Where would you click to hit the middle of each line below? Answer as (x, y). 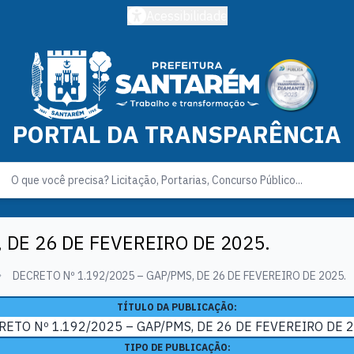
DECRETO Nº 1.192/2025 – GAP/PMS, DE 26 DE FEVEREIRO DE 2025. (179, 276)
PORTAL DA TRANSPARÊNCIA (177, 134)
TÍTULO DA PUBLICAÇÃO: (177, 307)
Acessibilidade (186, 16)
